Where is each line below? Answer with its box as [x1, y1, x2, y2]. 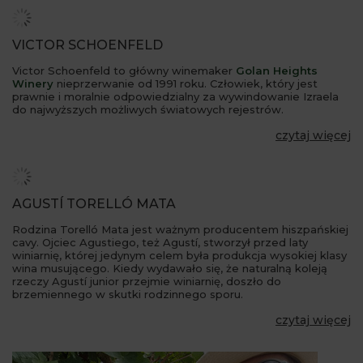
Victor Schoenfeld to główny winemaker [12, 63, 236, 77]
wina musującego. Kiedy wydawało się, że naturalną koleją [12, 261, 327, 275]
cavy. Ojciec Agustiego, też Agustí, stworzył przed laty [12, 235, 308, 249]
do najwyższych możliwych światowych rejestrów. [12, 102, 284, 116]
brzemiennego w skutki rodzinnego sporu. [12, 287, 243, 301]
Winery [12, 76, 53, 90]
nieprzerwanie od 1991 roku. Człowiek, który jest [53, 76, 318, 90]
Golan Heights [236, 63, 318, 77]
